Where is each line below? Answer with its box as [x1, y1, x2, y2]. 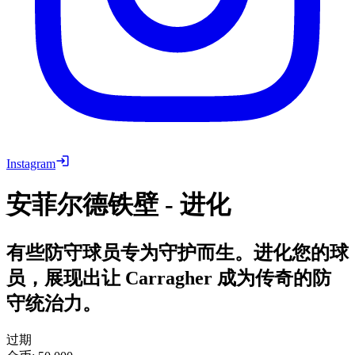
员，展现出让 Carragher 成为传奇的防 [6, 267, 331, 288]
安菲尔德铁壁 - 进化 [6, 190, 231, 219]
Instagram [6, 156, 55, 170]
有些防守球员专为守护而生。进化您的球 [6, 242, 349, 263]
